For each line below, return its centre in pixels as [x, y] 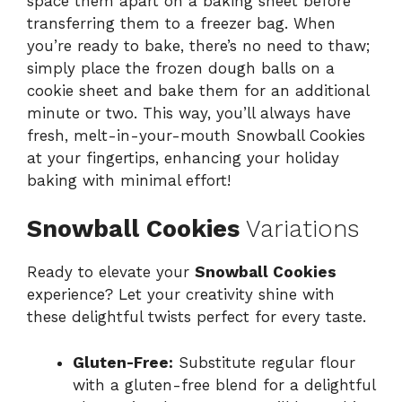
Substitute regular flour [264, 362]
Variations [299, 229]
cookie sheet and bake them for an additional [198, 90]
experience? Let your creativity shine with [181, 295]
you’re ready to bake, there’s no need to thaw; [198, 45]
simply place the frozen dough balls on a [181, 68]
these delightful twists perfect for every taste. [197, 317]
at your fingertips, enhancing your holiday [183, 157]
